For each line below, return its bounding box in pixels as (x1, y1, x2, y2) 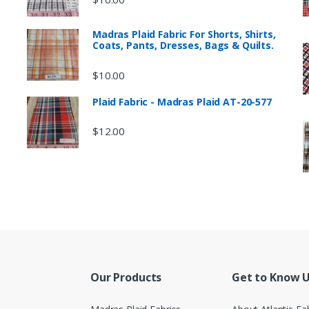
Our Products (90, 270, 162, 286)
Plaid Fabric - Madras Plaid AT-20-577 (92, 94, 272, 108)
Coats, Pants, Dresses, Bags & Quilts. (92, 39, 274, 52)
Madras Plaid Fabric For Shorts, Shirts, (92, 28, 276, 41)
